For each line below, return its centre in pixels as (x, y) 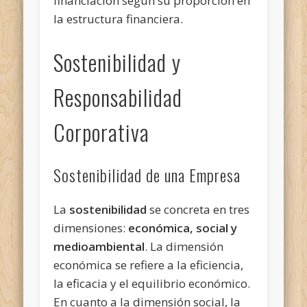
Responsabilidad (118, 97)
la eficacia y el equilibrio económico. (152, 283)
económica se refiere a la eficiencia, (149, 265)
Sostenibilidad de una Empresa (147, 174)
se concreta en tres (198, 209)
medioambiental (99, 246)
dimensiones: (91, 228)
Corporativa (102, 132)
